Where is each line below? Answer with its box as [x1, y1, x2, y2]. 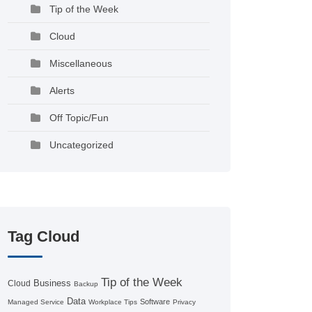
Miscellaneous [49, 58, 112, 69]
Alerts [49, 85, 75, 96]
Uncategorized [49, 139, 114, 150]
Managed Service [8, 298, 64, 306]
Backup [74, 280, 98, 288]
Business [33, 278, 71, 288]
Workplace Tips [88, 298, 137, 306]
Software [140, 297, 170, 306]
